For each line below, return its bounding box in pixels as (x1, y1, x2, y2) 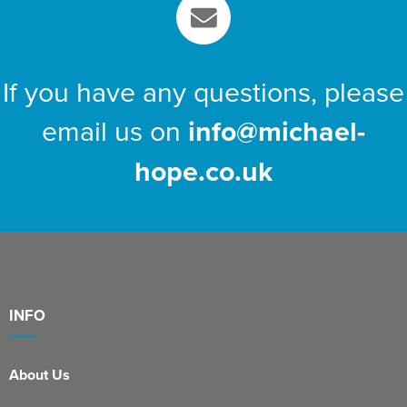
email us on (42, 111, 188, 151)
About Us (9, 364, 70, 386)
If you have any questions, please (3, 72, 404, 112)
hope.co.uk (134, 151, 273, 192)
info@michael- (188, 111, 365, 152)
